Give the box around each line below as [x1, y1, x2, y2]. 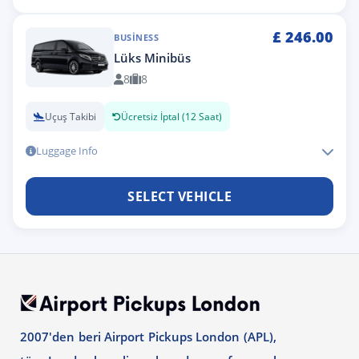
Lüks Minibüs [114, 50, 191, 66]
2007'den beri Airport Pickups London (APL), [20, 329, 276, 345]
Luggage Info [36, 143, 98, 158]
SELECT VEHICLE [127, 187, 232, 205]
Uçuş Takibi [45, 110, 96, 123]
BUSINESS [114, 31, 159, 43]
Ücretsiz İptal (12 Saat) [121, 110, 222, 123]
